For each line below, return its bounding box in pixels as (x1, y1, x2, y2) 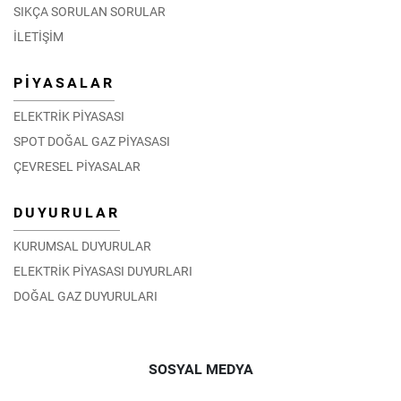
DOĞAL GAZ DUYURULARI (13, 288, 158, 303)
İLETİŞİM (13, 29, 64, 44)
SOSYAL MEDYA (148, 360, 253, 378)
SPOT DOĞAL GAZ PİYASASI (13, 133, 170, 149)
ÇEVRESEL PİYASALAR (13, 158, 141, 174)
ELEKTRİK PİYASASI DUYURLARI (13, 263, 192, 278)
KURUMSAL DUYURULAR (13, 238, 151, 253)
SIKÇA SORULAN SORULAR (13, 4, 166, 19)
